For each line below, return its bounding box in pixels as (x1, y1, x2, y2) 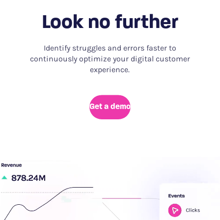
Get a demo (89, 103, 131, 111)
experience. (90, 65, 130, 75)
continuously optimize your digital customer (29, 54, 190, 64)
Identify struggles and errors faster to (43, 43, 176, 53)
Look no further (41, 13, 178, 33)
